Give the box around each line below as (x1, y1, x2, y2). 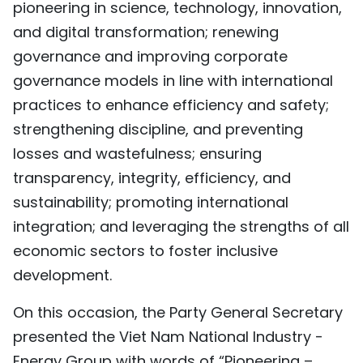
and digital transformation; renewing (13, 21, 279, 42)
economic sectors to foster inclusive (13, 240, 278, 261)
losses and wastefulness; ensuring (13, 143, 262, 164)
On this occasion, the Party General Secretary (13, 301, 343, 322)
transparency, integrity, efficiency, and (13, 167, 291, 188)
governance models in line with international (13, 70, 333, 91)
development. (13, 264, 112, 285)
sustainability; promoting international (13, 191, 288, 212)
